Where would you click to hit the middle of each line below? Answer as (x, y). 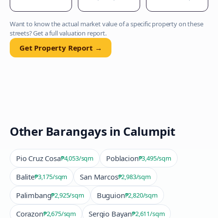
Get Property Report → (61, 48)
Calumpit (149, 131)
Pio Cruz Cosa (38, 158)
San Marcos (99, 177)
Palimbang (34, 195)
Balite (25, 177)
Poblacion (122, 158)
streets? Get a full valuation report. (58, 33)
